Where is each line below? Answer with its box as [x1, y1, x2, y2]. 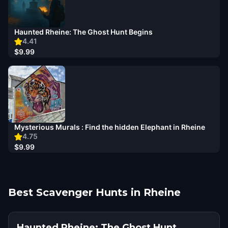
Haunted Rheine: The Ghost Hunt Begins [14, 27, 153, 36]
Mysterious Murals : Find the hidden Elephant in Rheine [14, 123, 205, 131]
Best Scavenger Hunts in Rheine [8, 186, 181, 198]
